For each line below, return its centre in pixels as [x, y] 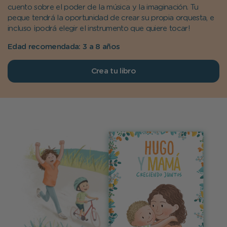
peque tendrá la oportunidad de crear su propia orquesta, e [111, 18]
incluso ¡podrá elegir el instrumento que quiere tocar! [99, 28]
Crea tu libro [113, 71]
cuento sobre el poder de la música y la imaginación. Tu [103, 7]
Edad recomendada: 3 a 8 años [64, 47]
